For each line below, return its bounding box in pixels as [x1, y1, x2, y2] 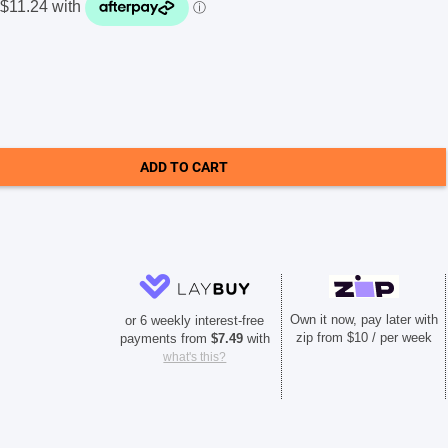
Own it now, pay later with [289, 312, 438, 328]
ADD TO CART [139, 159, 228, 176]
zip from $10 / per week [295, 330, 432, 346]
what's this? [163, 350, 227, 365]
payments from [119, 331, 211, 347]
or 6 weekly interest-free [125, 313, 265, 329]
